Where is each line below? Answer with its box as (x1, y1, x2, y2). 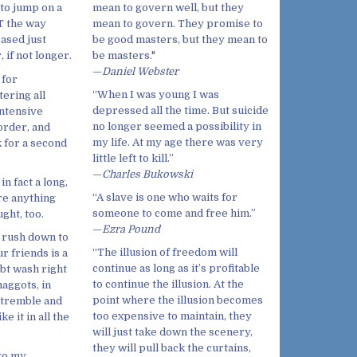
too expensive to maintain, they (92, 310, 252, 323)
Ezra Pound (102, 223, 160, 235)
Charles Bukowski (102, 167, 193, 180)
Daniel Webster (102, 65, 178, 77)
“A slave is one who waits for (92, 191, 237, 203)
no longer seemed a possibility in (92, 120, 261, 132)
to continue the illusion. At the (92, 278, 244, 291)
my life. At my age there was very (92, 135, 263, 148)
